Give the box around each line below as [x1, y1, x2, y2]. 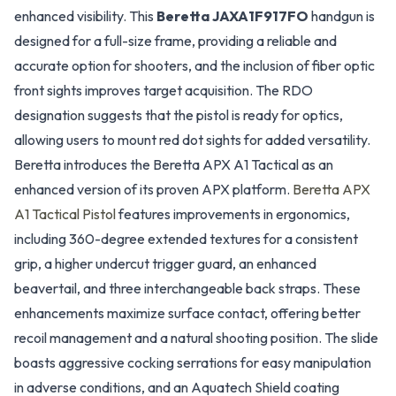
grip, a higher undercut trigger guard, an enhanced [14, 255, 316, 272]
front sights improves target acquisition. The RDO [14, 81, 313, 99]
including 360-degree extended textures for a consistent [14, 230, 358, 247]
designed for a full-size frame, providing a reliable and [14, 32, 337, 49]
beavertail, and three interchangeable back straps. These [14, 279, 361, 297]
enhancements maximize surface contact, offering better [14, 304, 361, 322]
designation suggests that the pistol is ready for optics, [14, 106, 343, 124]
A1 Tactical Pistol [14, 205, 116, 223]
